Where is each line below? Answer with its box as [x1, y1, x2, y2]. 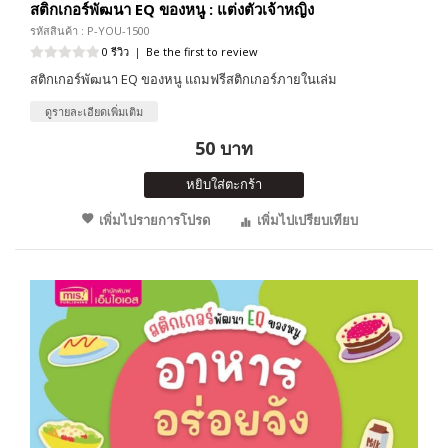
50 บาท [195, 136, 253, 161]
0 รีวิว [102, 44, 129, 60]
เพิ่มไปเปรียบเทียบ [256, 211, 358, 230]
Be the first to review [146, 44, 258, 60]
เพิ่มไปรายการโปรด [98, 211, 210, 230]
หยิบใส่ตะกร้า [186, 175, 262, 194]
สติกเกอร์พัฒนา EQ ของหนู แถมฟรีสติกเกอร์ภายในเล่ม [30, 70, 337, 89]
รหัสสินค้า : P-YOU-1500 [30, 23, 150, 39]
